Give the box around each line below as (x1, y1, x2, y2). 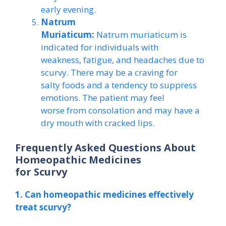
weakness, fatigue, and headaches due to (41, 53, 204, 66)
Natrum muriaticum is (94, 28, 187, 40)
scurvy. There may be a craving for (41, 66, 178, 78)
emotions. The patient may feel (41, 91, 164, 103)
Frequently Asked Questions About (15, 141, 196, 154)
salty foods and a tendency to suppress (41, 79, 197, 91)
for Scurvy (15, 165, 67, 179)
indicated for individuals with (41, 41, 158, 53)
